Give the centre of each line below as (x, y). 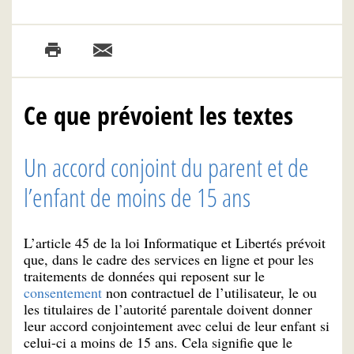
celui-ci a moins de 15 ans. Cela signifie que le (158, 343)
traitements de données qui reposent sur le (144, 276)
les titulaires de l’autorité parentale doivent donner (168, 309)
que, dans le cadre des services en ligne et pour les (169, 260)
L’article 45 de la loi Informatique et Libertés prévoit (175, 243)
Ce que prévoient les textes (158, 115)
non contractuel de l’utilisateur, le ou (209, 293)
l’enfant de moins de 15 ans (137, 197)
